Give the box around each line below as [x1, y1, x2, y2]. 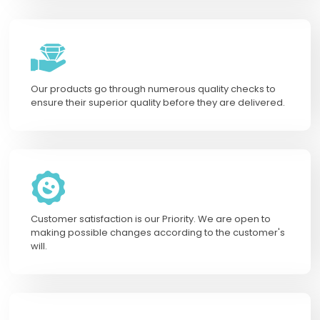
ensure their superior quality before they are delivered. [31, 96, 285, 110]
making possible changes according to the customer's [31, 226, 285, 240]
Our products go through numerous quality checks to [31, 82, 276, 96]
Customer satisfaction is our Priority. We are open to [31, 212, 271, 226]
